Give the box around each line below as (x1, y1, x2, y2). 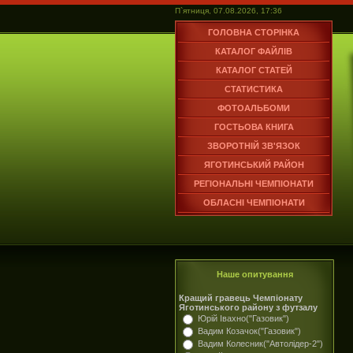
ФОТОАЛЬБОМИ (217, 103, 290, 113)
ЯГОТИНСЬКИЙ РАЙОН (203, 160, 304, 169)
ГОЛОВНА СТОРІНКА (208, 28, 299, 37)
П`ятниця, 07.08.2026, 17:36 (175, 6, 282, 15)
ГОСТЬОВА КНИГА (214, 122, 294, 132)
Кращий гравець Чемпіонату (179, 293, 303, 303)
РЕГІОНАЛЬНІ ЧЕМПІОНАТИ (194, 179, 314, 188)
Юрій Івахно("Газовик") (198, 314, 289, 323)
